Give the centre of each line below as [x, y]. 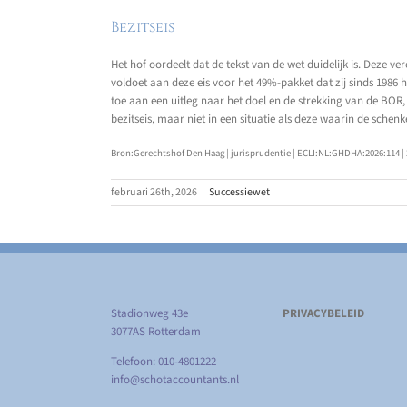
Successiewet [239, 193]
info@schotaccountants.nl [175, 380]
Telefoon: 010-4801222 [164, 362]
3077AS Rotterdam [156, 332]
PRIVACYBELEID [323, 314]
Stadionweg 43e [149, 314]
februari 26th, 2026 [154, 193]
